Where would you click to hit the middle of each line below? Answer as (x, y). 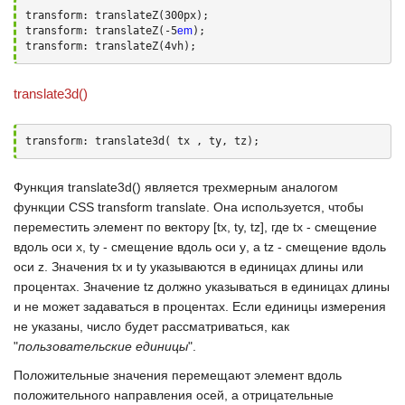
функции (41, 207)
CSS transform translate (137, 207)
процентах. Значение (79, 287)
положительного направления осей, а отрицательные (174, 395)
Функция (41, 187)
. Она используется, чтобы (285, 207)
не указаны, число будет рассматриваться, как (151, 326)
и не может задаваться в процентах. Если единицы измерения (200, 306)
